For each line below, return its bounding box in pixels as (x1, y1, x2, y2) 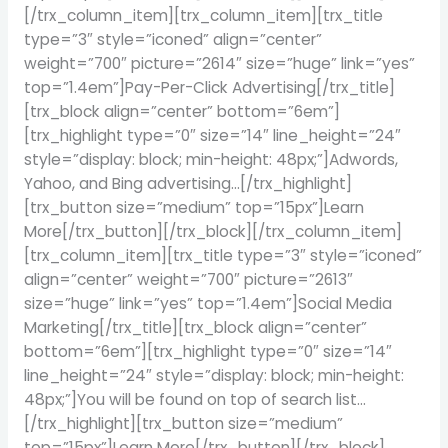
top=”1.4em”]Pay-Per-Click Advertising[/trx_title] (23, 76, 395, 98)
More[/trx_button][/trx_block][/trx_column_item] (23, 220, 402, 242)
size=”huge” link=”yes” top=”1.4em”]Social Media (23, 292, 392, 314)
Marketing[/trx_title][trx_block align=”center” (23, 316, 367, 338)
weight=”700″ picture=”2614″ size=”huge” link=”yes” (23, 52, 415, 74)
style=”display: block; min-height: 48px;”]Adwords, (23, 148, 398, 170)
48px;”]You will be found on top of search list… (23, 388, 366, 410)
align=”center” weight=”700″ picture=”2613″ (23, 268, 353, 290)
